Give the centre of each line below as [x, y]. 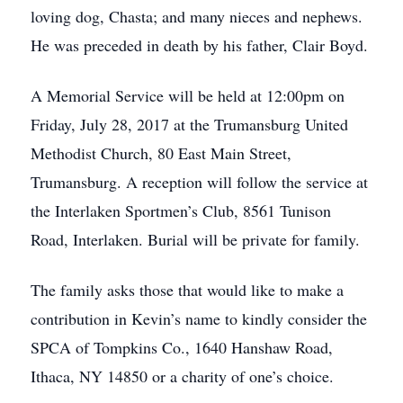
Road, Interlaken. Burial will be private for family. [195, 239]
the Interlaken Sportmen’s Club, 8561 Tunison [181, 210]
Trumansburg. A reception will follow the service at [199, 182]
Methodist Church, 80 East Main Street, [161, 153]
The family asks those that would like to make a [187, 290]
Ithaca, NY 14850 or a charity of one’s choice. [182, 376]
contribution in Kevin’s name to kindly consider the [199, 318]
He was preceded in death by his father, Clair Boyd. [199, 45]
